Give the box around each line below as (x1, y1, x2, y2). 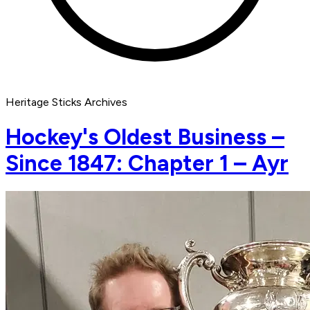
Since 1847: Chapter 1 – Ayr (6, 149, 289, 176)
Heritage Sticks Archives (6, 95, 127, 109)
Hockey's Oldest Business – (6, 123, 284, 150)
